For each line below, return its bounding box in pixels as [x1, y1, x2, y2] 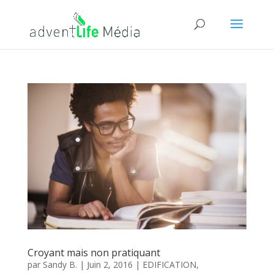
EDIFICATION [142, 258, 196, 270]
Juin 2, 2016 [86, 258, 133, 270]
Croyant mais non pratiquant [27, 245, 160, 259]
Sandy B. [42, 258, 77, 270]
